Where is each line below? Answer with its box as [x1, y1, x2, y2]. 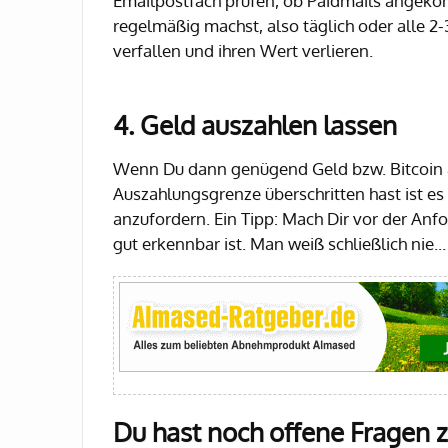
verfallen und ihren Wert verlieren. [113, 40, 373, 61]
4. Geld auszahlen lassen [113, 108, 397, 141]
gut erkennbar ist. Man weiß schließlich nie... [113, 233, 446, 254]
